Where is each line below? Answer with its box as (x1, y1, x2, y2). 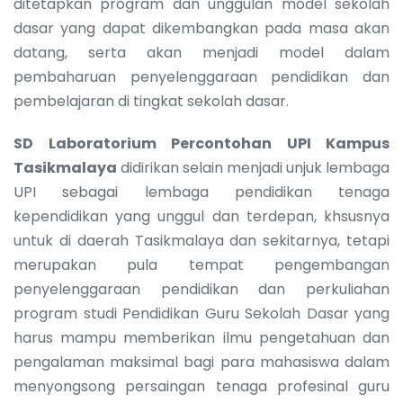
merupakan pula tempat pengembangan (13, 254, 390, 275)
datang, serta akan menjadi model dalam (13, 41, 390, 63)
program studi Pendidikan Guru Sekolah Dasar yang (13, 302, 390, 324)
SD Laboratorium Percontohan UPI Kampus (13, 132, 390, 154)
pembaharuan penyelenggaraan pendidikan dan (13, 66, 390, 87)
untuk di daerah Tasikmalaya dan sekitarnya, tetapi (13, 229, 390, 251)
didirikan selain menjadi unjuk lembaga (117, 157, 390, 178)
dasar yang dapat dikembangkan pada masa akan (13, 17, 390, 39)
